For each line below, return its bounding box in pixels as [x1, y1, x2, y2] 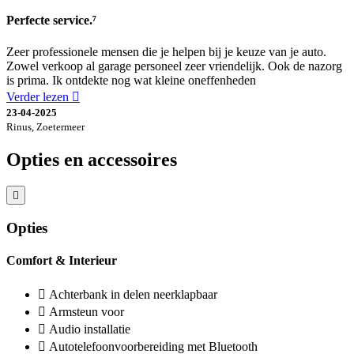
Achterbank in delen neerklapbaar [49, 287, 217, 301]
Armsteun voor [49, 304, 124, 318]
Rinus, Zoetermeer [6, 120, 85, 133]
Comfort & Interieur [6, 254, 117, 268]
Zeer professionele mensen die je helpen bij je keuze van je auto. [6, 44, 326, 58]
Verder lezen [6, 89, 69, 104]
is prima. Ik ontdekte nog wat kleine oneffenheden [6, 73, 256, 87]
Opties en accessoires [6, 149, 177, 170]
